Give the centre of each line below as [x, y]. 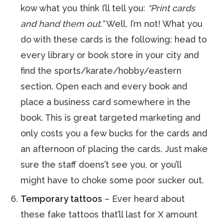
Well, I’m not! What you [153, 24]
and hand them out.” [63, 24]
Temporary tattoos [62, 199]
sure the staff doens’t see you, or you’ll [101, 164]
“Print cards [172, 8]
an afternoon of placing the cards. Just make [114, 149]
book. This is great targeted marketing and [111, 118]
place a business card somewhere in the [106, 102]
